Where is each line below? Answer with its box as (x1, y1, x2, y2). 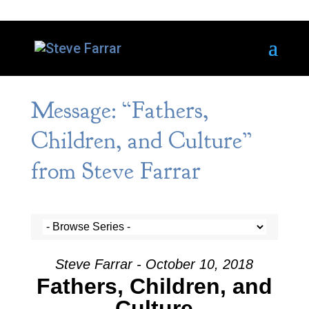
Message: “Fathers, (30, 95, 208, 126)
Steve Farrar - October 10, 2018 (55, 257, 254, 272)
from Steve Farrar (30, 156, 201, 186)
